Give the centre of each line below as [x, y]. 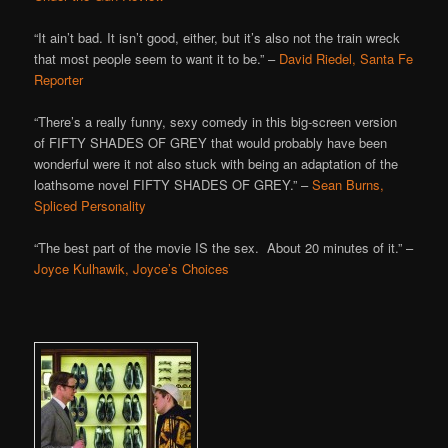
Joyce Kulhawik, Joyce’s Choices [132, 268]
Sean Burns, [348, 184]
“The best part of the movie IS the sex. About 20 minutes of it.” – [224, 247]
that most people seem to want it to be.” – [157, 58]
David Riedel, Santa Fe [346, 58]
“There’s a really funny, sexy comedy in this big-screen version [216, 121]
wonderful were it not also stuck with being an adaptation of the [216, 163]
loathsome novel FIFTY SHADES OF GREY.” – [173, 184]
